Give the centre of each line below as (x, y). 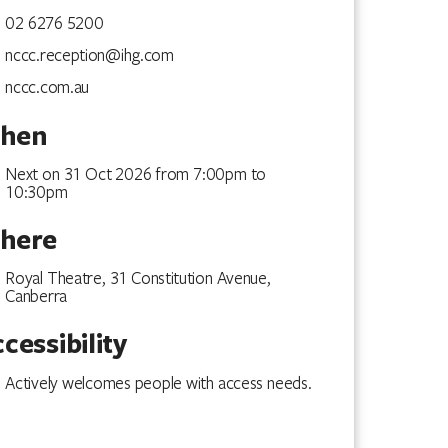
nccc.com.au (47, 86)
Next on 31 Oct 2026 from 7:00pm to (135, 173)
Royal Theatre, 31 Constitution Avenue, (138, 277)
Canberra (36, 295)
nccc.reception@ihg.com (89, 54)
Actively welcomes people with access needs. (158, 382)
